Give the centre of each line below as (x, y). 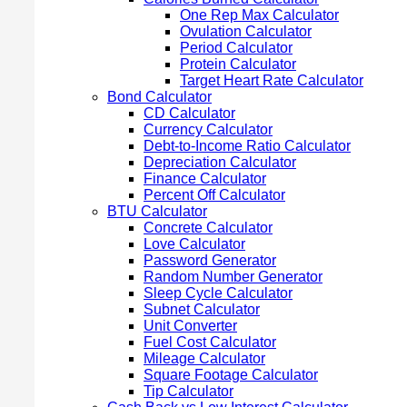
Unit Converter (190, 325)
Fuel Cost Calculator (210, 342)
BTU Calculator (157, 211)
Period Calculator (236, 47)
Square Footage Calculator (231, 374)
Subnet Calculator (202, 309)
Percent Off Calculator (214, 194)
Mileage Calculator (204, 358)
